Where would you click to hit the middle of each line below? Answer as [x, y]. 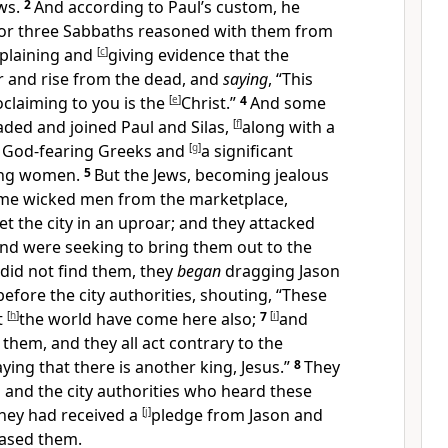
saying [245, 79]
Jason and [286, 415]
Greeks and [143, 151]
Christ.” [208, 103]
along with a [288, 127]
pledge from [200, 415]
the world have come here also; [137, 319]
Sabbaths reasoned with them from [198, 31]
